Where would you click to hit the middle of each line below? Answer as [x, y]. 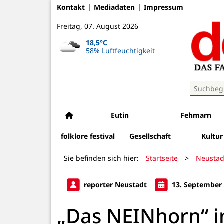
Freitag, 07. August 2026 [98, 26]
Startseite [162, 158]
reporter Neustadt [115, 184]
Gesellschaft [150, 136]
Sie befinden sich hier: [101, 158]
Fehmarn [196, 115]
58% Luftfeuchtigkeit [120, 50]
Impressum [164, 7]
